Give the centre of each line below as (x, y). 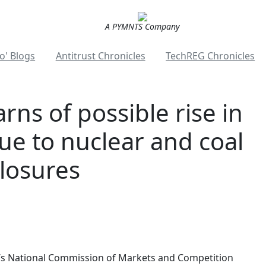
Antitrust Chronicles (100, 56)
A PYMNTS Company (143, 26)
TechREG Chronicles (210, 56)
